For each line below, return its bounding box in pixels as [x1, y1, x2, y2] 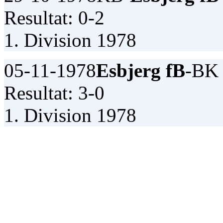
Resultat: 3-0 [4, 82, 105, 104]
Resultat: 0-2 [4, 6, 105, 28]
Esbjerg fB [96, 59, 185, 81]
